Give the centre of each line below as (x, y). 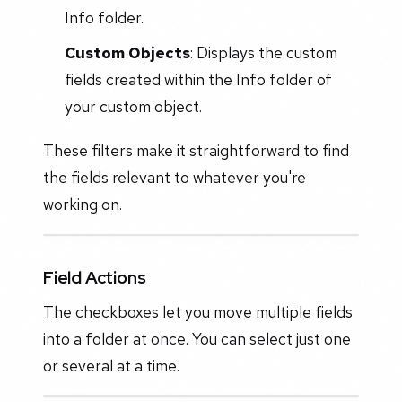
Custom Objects (127, 52)
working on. (83, 205)
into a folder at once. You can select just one (197, 338)
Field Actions (95, 277)
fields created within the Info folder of (198, 79)
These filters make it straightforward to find (196, 151)
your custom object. (133, 106)
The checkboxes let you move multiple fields (198, 311)
